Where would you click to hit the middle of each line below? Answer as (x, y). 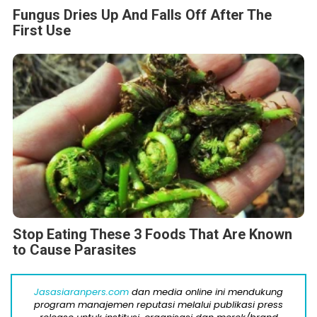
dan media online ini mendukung (206, 292)
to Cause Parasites (75, 249)
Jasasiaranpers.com (81, 292)
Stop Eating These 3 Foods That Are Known (152, 234)
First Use (42, 30)
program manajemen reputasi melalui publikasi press (158, 304)
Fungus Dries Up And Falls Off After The (142, 15)
